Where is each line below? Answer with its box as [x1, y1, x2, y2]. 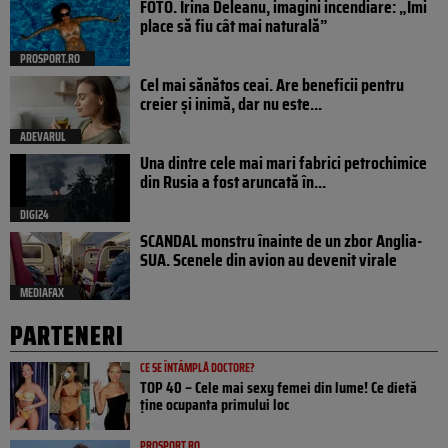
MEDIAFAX [20, 283, 64, 303]
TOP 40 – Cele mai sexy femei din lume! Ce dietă [140, 375, 417, 401]
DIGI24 [20, 205, 49, 225]
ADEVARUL [20, 127, 66, 147]
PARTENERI [10, 315, 124, 357]
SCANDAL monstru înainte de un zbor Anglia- [140, 227, 422, 256]
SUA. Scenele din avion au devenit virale [140, 246, 397, 275]
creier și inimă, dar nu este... [140, 90, 322, 119]
